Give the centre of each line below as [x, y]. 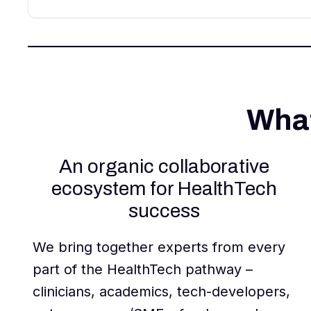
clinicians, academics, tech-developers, [162, 292]
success [165, 211]
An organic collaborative [164, 167]
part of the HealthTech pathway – [143, 270]
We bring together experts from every [159, 247]
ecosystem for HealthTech [164, 189]
